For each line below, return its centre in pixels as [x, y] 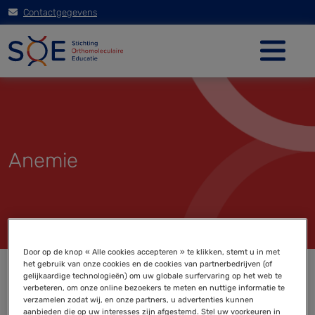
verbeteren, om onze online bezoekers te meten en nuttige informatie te [154, 288]
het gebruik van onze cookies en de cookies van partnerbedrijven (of [148, 264]
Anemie [43, 160]
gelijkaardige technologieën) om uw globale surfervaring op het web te [153, 276]
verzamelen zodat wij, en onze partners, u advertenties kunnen [139, 300]
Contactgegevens [60, 12]
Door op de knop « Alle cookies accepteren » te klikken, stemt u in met [152, 252]
